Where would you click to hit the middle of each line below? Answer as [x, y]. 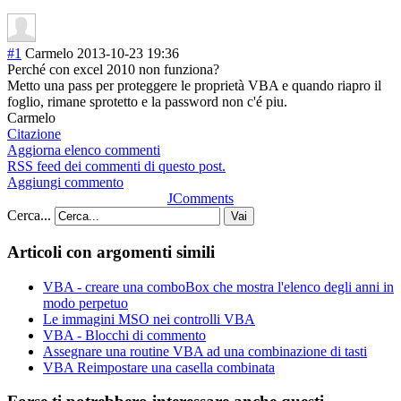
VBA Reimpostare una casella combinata [159, 367]
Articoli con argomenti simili [111, 252]
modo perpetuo [85, 303]
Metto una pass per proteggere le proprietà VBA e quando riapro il [194, 86]
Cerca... [29, 216]
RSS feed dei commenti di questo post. [116, 166]
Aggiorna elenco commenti [84, 150]
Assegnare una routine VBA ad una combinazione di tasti [205, 351]
